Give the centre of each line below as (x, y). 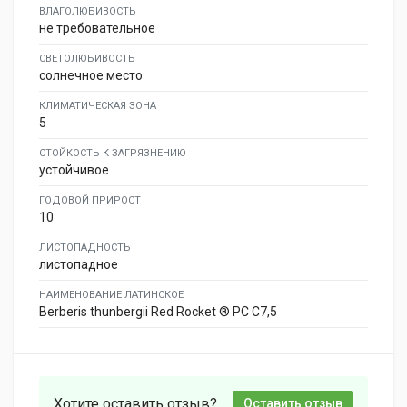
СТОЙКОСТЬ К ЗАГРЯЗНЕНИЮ (113, 153)
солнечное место (91, 75)
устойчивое (74, 169)
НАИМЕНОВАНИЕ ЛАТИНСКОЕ (111, 294)
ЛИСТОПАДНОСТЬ (85, 247)
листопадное (79, 264)
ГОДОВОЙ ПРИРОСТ (90, 200)
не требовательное (97, 28)
